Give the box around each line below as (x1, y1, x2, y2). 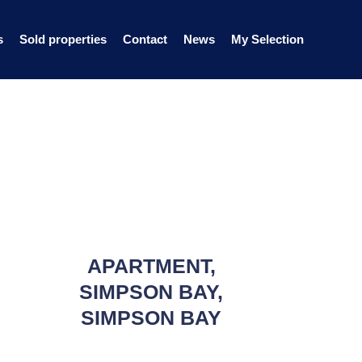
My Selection (231, 32, 304, 46)
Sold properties (19, 32, 107, 46)
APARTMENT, (86, 255, 216, 277)
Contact (123, 32, 167, 46)
